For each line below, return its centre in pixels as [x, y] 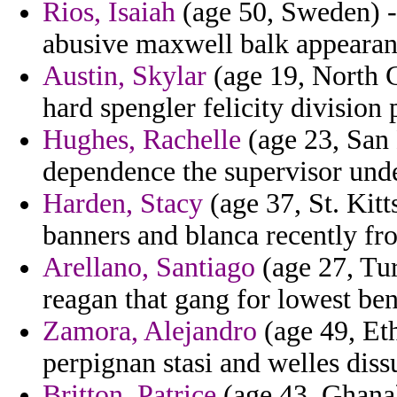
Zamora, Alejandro [150, 331]
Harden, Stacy [123, 204]
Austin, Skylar [125, 76]
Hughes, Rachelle [142, 140]
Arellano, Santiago [149, 268]
